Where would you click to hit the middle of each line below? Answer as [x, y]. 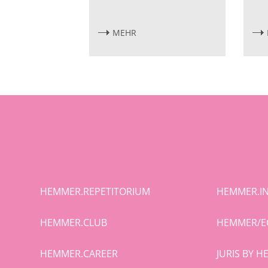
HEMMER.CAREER [79, 254]
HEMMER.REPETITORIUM [95, 191]
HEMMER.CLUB [74, 223]
